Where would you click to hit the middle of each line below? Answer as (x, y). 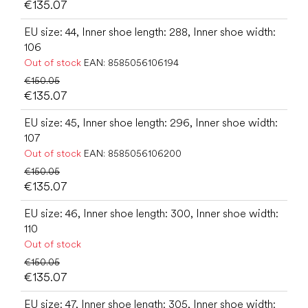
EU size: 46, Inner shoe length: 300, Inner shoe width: (151, 213)
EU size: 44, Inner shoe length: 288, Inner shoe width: (150, 32)
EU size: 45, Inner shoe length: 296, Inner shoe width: (151, 122)
